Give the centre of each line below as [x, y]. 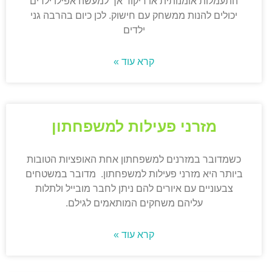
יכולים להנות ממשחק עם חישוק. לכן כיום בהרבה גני [134, 16]
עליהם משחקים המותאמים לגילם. [134, 203]
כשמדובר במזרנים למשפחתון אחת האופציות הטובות [134, 160]
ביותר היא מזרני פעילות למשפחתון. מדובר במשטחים [134, 174]
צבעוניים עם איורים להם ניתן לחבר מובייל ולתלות [134, 189]
